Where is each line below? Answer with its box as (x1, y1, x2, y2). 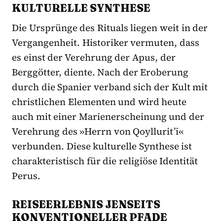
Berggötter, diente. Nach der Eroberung (12, 66, 189, 79)
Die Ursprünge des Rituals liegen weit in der (12, 21, 208, 35)
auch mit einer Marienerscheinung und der (12, 110, 205, 123)
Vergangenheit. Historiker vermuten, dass (12, 36, 199, 49)
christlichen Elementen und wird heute (12, 95, 187, 109)
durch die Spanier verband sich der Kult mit (12, 80, 208, 94)
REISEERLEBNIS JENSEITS (12, 198, 160, 211)
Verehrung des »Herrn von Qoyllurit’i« (12, 125, 184, 138)
